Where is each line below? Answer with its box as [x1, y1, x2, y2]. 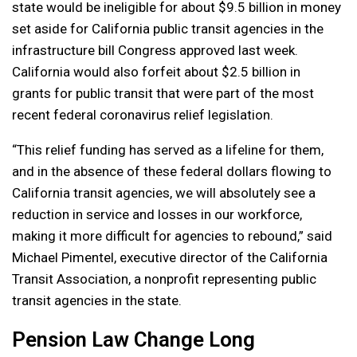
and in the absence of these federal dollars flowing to [12, 163, 331, 179]
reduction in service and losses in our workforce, [12, 206, 302, 222]
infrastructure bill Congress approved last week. [12, 41, 298, 58]
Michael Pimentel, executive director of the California [12, 249, 328, 265]
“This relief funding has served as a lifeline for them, [12, 141, 324, 158]
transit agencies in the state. [12, 292, 182, 308]
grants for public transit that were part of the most [12, 84, 314, 101]
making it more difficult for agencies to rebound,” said [12, 227, 332, 244]
